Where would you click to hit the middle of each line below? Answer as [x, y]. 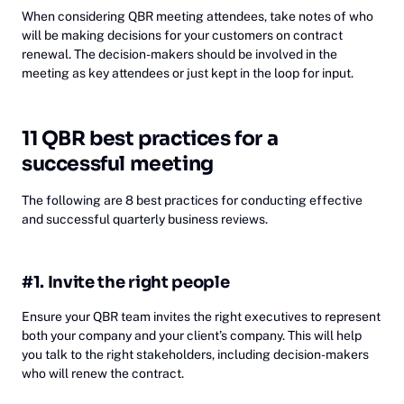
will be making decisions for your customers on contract [182, 35]
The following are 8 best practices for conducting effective [192, 200]
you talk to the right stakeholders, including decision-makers [195, 354]
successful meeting [118, 163]
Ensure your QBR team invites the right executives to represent [201, 316]
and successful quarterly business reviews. [145, 219]
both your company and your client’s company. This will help [192, 335]
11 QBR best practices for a [150, 138]
